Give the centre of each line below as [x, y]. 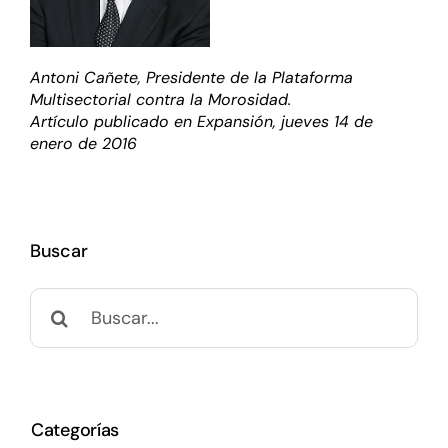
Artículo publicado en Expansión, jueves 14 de [201, 122]
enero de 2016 [83, 144]
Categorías [75, 430]
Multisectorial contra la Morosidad [158, 100]
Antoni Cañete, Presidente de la [150, 78]
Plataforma [312, 78]
